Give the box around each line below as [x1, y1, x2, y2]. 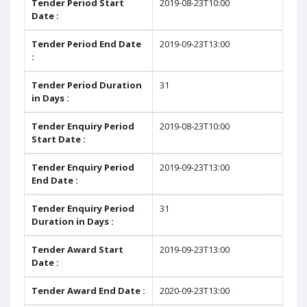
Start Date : [32, 133, 86, 145]
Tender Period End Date [32, 38, 141, 50]
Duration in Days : [32, 215, 114, 228]
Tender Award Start [32, 243, 123, 256]
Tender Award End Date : [32, 284, 145, 297]
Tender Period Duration [32, 79, 142, 91]
